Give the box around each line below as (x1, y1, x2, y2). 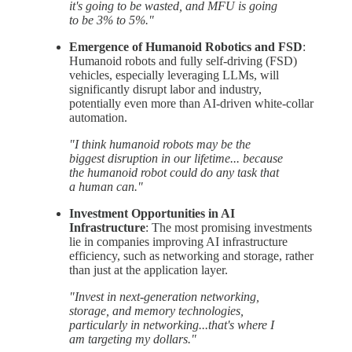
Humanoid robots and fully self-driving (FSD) (69, 53, 297, 68)
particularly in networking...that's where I (69, 317, 274, 332)
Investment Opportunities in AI (69, 206, 235, 220)
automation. (69, 110, 127, 124)
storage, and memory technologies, (69, 303, 244, 317)
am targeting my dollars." (69, 332, 196, 346)
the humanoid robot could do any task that (69, 165, 279, 179)
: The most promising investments (145, 220, 312, 234)
